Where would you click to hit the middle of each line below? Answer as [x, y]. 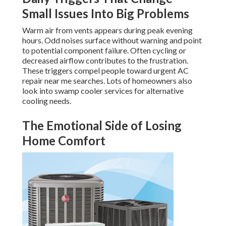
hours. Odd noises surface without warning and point [112, 40]
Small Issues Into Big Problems [106, 14]
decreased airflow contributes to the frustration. [105, 61]
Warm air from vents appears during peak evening [107, 30]
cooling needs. [47, 101]
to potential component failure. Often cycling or [104, 50]
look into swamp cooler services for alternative [103, 91]
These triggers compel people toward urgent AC [105, 71]
